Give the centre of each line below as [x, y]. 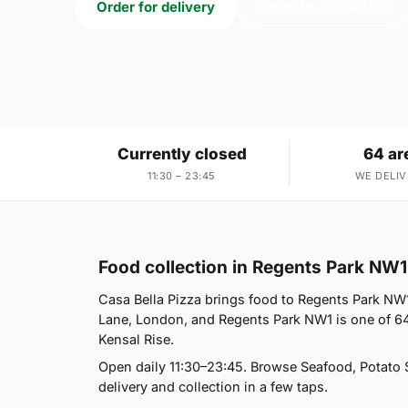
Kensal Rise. [136, 339]
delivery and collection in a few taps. [213, 386]
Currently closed [182, 153]
